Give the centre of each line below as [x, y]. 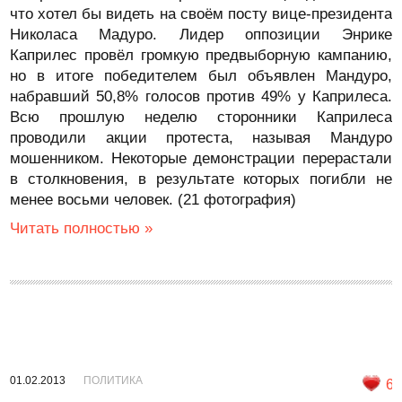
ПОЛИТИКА [114, 380]
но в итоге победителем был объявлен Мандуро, [201, 76]
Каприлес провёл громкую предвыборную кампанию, [201, 55]
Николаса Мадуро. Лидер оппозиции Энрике [201, 35]
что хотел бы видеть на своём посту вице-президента [201, 14]
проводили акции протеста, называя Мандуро [201, 138]
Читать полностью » [82, 228]
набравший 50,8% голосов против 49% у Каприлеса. [201, 96]
